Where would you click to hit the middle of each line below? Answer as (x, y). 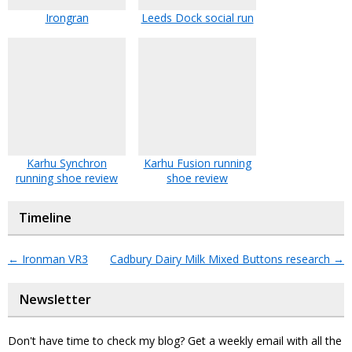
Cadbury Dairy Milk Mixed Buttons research (222, 259)
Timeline (45, 218)
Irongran (67, 18)
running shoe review (67, 178)
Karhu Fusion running (197, 163)
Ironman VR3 (53, 259)
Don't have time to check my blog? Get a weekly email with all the (175, 341)
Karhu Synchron (67, 163)
